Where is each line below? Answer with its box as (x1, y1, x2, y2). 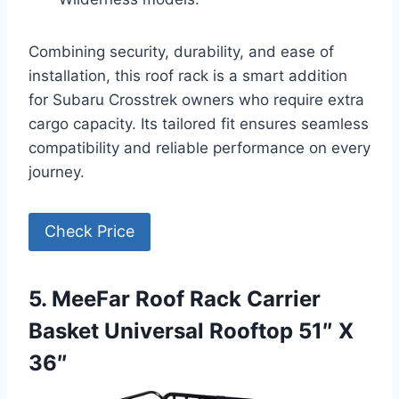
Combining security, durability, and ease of (28, 43, 334, 61)
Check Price (45, 222, 134, 241)
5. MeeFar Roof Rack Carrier (28, 285, 321, 312)
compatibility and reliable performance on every (28, 139, 370, 158)
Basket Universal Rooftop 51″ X (28, 317, 354, 344)
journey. (28, 163, 85, 182)
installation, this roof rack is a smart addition (28, 67, 347, 85)
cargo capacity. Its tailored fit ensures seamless (28, 115, 369, 134)
